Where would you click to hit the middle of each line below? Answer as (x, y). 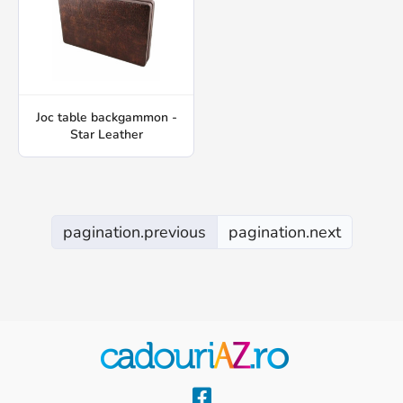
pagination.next (284, 232)
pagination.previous (134, 232)
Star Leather (106, 134)
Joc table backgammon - (106, 117)
